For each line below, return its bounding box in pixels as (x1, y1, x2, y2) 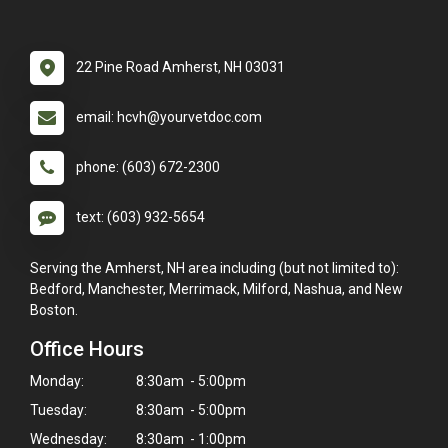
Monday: (30, 373, 84, 390)
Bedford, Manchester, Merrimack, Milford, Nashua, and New (30, 281, 403, 298)
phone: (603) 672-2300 (76, 159, 220, 176)
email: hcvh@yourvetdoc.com (76, 109, 262, 126)
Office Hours (30, 337, 144, 362)
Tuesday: (30, 402, 87, 419)
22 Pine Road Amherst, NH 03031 (76, 59, 285, 76)
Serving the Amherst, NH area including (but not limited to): (30, 260, 399, 277)
